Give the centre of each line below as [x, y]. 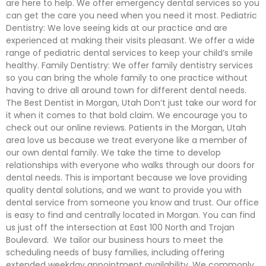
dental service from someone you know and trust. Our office [132, 202]
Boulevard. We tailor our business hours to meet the [115, 240]
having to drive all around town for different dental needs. [129, 90]
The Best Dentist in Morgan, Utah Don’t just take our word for [131, 103]
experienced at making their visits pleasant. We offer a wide [130, 40]
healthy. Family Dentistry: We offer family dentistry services [129, 65]
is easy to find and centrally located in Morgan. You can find [131, 215]
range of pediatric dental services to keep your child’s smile [129, 53]
